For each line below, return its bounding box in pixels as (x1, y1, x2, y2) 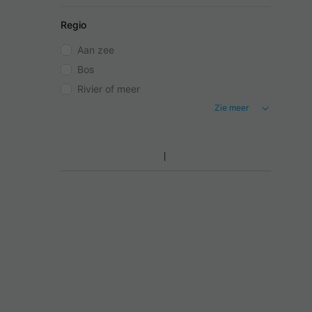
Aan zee (77, 44, 114, 56)
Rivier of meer (77, 83, 140, 95)
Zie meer (214, 102, 249, 114)
